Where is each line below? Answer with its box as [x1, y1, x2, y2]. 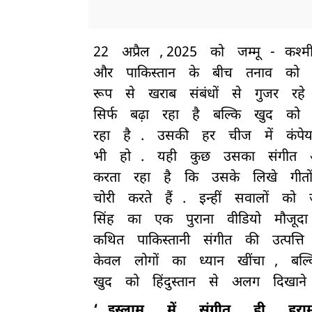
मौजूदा [274, 211, 308, 230]
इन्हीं [199, 190, 221, 209]
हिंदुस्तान [153, 274, 196, 292]
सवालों [235, 190, 269, 209]
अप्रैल [122, 44, 150, 63]
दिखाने [273, 274, 306, 292]
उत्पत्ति [272, 232, 304, 251]
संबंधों [189, 86, 219, 104]
